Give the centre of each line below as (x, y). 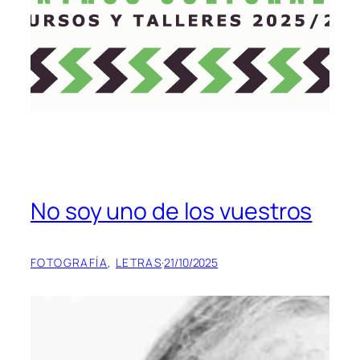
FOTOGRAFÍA (70, 262)
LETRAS (139, 262)
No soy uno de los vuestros (172, 211)
